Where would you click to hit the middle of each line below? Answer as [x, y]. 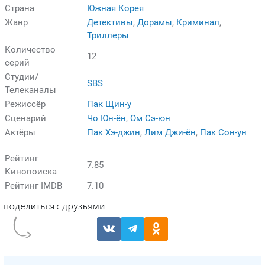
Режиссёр [25, 104]
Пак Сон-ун [223, 132]
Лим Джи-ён [170, 132]
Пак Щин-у [109, 104]
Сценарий [25, 118]
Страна [20, 8]
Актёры [20, 132]
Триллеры [108, 35]
